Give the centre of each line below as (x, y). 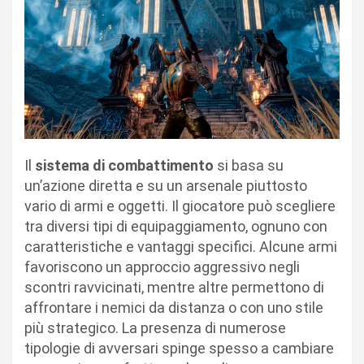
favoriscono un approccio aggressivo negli (162, 267)
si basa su (249, 166)
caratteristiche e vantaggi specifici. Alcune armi (181, 247)
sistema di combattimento (124, 166)
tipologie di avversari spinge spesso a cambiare (179, 349)
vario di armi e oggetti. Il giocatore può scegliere (180, 206)
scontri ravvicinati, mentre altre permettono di (174, 288)
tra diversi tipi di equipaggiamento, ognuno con (176, 227)
